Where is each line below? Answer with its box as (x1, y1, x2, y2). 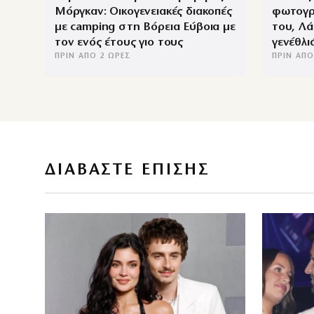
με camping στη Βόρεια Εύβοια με (55, 21, 235, 34)
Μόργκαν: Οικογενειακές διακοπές (55, 6, 232, 18)
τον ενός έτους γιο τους (55, 36, 184, 49)
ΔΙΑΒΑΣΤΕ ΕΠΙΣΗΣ (45, 162, 211, 179)
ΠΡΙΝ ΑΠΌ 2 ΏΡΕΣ (55, 53, 132, 61)
